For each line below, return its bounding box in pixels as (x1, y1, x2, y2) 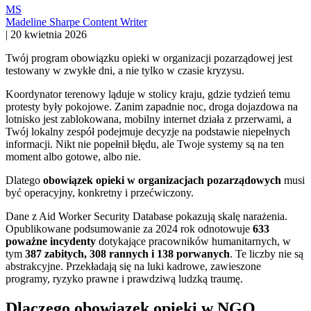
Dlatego (6, 174, 43, 186)
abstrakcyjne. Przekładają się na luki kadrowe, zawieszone (6, 260, 261, 272)
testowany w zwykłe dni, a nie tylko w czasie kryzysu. (6, 64, 244, 76)
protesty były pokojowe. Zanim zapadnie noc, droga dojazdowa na (6, 100, 298, 112)
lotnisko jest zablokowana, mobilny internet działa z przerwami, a (6, 112, 292, 125)
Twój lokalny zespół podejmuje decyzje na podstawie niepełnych (6, 125, 290, 137)
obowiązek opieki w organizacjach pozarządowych (43, 174, 281, 186)
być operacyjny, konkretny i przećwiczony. (6, 186, 194, 199)
